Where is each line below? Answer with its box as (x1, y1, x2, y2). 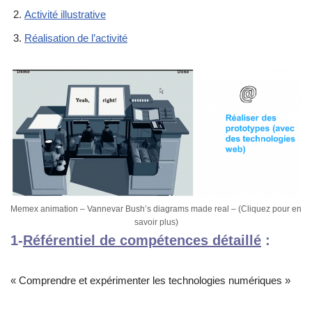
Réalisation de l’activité (24, 31, 127, 44)
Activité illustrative (24, 8, 106, 20)
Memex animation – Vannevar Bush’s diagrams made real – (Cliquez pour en (10, 203, 302, 214)
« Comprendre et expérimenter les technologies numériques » (10, 274, 290, 286)
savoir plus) (134, 217, 178, 227)
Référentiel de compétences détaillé (23, 232, 261, 248)
